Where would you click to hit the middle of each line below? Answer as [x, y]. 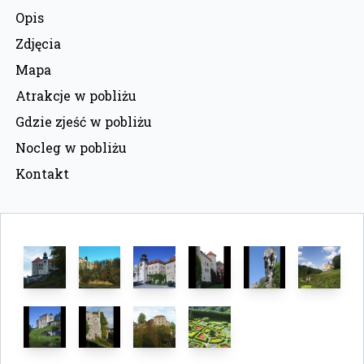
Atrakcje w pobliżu [76, 95]
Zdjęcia [38, 43]
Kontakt [42, 173]
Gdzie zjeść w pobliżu [84, 121]
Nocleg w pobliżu [71, 147]
